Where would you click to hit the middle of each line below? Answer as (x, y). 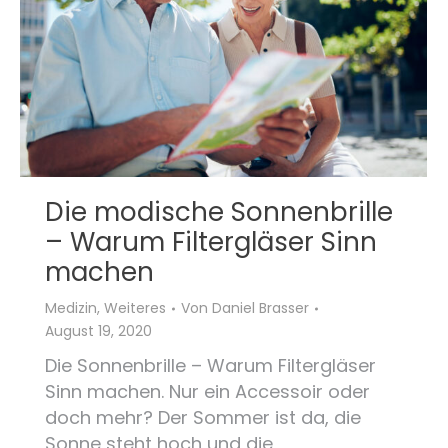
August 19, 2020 (98, 331)
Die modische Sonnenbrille (219, 212)
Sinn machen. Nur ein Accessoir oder (207, 392)
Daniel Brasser (260, 308)
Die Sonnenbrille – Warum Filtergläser (210, 366)
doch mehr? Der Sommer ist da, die (203, 418)
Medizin (71, 308)
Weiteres (135, 308)
